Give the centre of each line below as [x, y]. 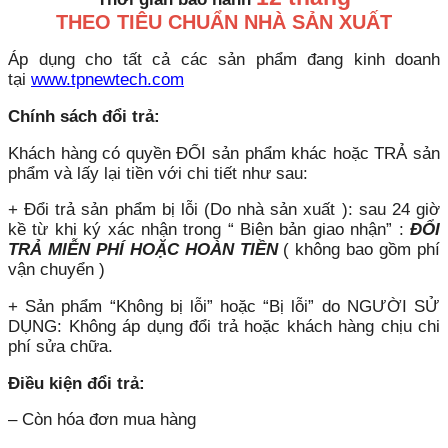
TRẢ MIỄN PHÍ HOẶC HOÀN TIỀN [143, 250]
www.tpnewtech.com [107, 80]
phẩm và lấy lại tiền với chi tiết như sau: [158, 173]
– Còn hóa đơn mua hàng [102, 420]
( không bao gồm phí [358, 250]
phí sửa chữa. [60, 346]
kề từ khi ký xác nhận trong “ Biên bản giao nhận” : [209, 230]
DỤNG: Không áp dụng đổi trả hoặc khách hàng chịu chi [224, 326]
